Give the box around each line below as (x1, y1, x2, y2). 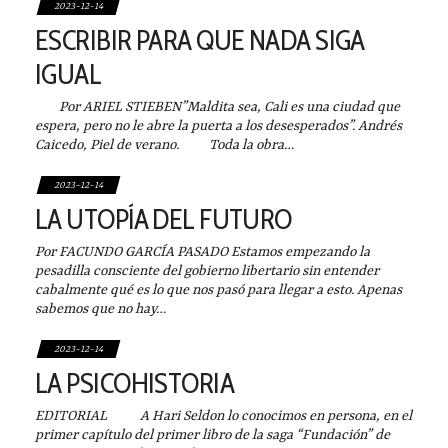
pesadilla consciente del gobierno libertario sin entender (35, 262, 379, 279)
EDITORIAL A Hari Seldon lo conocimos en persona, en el (35, 407, 412, 424)
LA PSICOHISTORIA (35, 365, 235, 400)
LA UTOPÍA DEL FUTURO (35, 201, 292, 236)
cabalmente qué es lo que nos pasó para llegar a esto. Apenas (35, 281, 402, 298)
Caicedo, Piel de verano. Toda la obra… (35, 136, 294, 153)
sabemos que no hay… (35, 300, 166, 317)
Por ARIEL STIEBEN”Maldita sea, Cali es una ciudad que (35, 98, 400, 115)
